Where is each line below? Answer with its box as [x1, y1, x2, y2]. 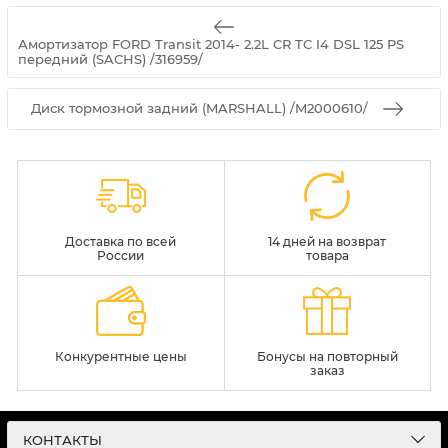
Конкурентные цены [54, 348, 187, 364]
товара [305, 247, 349, 263]
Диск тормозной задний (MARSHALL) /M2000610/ [30, 100, 368, 117]
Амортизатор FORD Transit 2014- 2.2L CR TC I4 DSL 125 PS [18, 35, 404, 52]
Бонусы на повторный [256, 348, 398, 364]
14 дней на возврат [268, 233, 387, 249]
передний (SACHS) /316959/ [18, 50, 203, 67]
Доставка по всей [65, 233, 177, 249]
